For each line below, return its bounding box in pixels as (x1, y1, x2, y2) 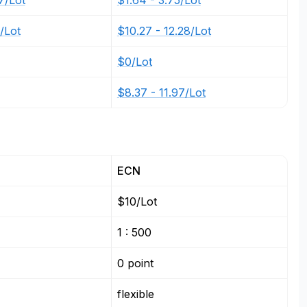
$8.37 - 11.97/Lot (116, 86, 206, 99)
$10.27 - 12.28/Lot (116, 24, 211, 38)
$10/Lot (116, 195, 157, 208)
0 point (116, 256, 153, 270)
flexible (116, 287, 154, 301)
